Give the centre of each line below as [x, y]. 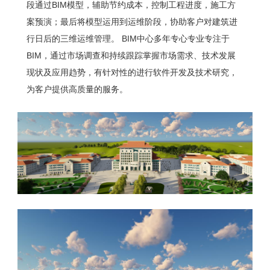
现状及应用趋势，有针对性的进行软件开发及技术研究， [132, 73]
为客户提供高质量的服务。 [77, 89]
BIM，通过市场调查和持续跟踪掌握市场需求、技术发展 [131, 56]
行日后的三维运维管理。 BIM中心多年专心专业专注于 [128, 39]
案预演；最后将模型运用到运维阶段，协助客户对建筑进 [132, 22]
